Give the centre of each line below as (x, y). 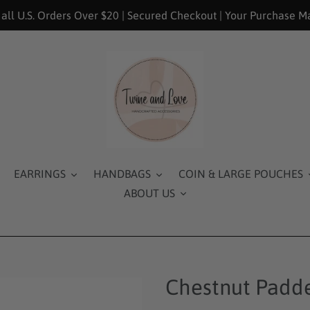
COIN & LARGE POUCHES (240, 174)
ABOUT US (149, 193)
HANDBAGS (122, 174)
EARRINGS (39, 174)
